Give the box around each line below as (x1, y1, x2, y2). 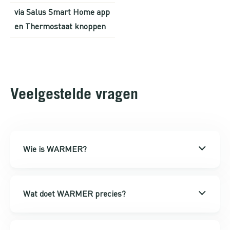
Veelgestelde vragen (10, 84, 138, 103)
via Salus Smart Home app (14, 7, 110, 17)
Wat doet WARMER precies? (23, 188, 126, 199)
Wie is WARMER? (23, 144, 87, 154)
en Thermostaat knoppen (14, 21, 106, 31)
